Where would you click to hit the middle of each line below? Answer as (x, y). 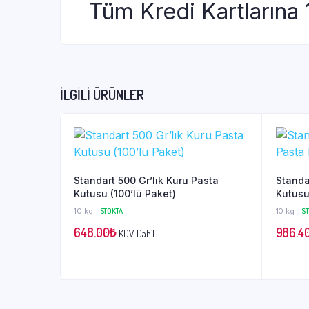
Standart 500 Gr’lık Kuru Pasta (146, 180)
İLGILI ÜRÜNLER (102, 94)
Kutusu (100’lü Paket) (125, 193)
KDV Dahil (137, 233)
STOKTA (111, 211)
